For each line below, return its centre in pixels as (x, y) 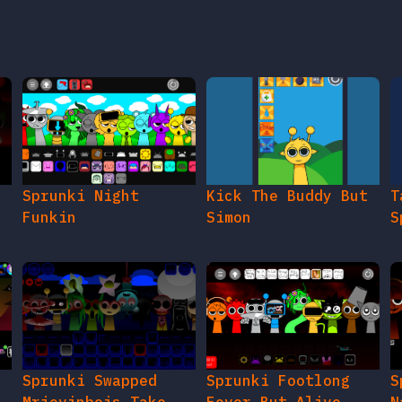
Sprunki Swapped (90, 381)
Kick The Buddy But (287, 196)
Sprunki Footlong (278, 381)
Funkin (50, 218)
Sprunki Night (81, 196)
